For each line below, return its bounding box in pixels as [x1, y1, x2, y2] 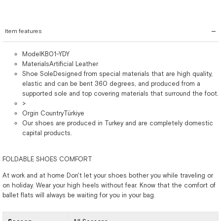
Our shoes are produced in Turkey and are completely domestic [22, 119, 213, 127]
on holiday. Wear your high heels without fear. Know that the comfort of [2, 182, 216, 189]
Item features [5, 28, 42, 35]
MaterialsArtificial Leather [22, 60, 98, 68]
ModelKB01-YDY [22, 50, 70, 58]
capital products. [22, 129, 72, 137]
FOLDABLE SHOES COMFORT [2, 155, 92, 163]
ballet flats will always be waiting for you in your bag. [2, 191, 155, 199]
